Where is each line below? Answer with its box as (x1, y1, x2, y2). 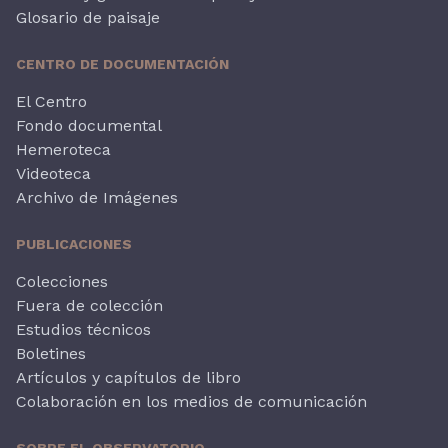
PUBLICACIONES (16, 235, 132, 252)
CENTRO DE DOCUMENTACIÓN (16, 55, 229, 72)
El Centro (16, 91, 87, 111)
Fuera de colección (16, 295, 163, 315)
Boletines (16, 343, 86, 363)
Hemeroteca (16, 139, 111, 159)
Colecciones (16, 271, 108, 291)
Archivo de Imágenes (16, 187, 178, 207)
